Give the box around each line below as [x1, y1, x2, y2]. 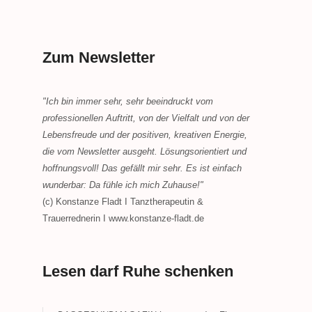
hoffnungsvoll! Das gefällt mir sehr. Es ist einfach [42, 163, 242, 174]
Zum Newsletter [42, 49, 155, 67]
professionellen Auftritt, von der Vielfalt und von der [42, 113, 249, 124]
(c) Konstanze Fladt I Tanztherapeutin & [42, 196, 203, 208]
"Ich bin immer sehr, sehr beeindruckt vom [42, 96, 213, 107]
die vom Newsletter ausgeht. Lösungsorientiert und [42, 146, 247, 157]
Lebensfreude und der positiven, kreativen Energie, [42, 130, 247, 141]
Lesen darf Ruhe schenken [42, 263, 233, 281]
